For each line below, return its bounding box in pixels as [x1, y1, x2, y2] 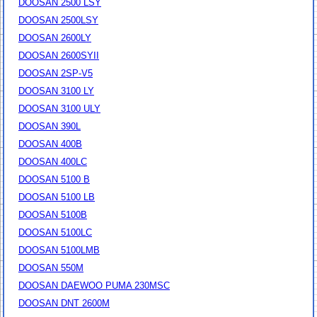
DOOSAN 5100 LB [18, 192, 95, 203]
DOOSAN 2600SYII [18, 50, 99, 62]
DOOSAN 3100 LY [18, 86, 94, 97]
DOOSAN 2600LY [18, 33, 91, 44]
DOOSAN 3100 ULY [18, 103, 100, 115]
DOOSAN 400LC [18, 156, 87, 168]
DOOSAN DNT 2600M [18, 298, 110, 309]
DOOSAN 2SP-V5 [18, 68, 93, 79]
